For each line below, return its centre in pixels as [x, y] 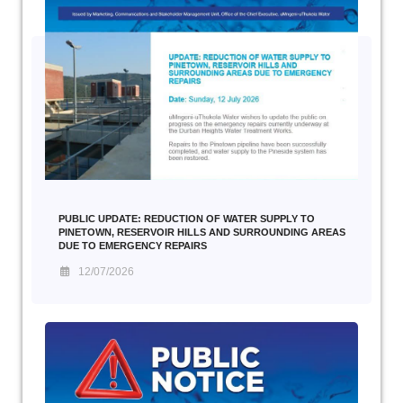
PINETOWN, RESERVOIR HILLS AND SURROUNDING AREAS [202, 233]
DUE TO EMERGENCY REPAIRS [133, 246]
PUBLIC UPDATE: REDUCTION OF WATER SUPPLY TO [187, 219]
